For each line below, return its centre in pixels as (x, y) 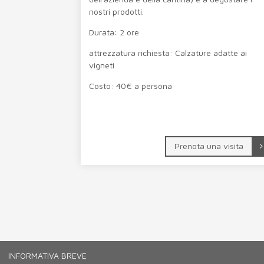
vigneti (102, 65)
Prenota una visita (209, 146)
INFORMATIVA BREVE (47, 255)
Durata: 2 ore (114, 32)
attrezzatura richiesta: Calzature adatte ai (168, 52)
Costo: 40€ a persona (131, 85)
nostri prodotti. (117, 11)
